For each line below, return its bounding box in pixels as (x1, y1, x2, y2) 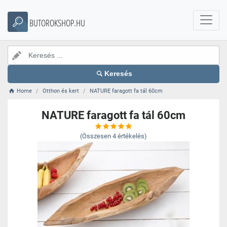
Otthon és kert (43, 88, 80, 94)
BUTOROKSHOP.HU (29, 17, 85, 29)
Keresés (104, 70, 133, 78)
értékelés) (118, 132, 147, 140)
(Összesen (80, 132, 111, 140)
